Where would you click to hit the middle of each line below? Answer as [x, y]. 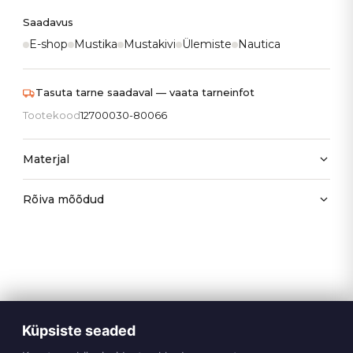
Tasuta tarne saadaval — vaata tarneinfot [145, 93]
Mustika [96, 45]
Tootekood [52, 115]
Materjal [46, 160]
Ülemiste [207, 45]
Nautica [260, 45]
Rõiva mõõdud [64, 200]
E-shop [49, 45]
